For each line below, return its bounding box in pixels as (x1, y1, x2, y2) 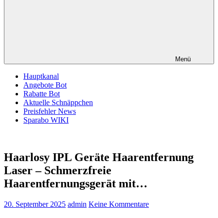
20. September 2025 (4, 200, 66, 208)
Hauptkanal (23, 72, 59, 80)
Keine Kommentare (89, 200, 149, 208)
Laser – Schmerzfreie (4, 163, 111, 177)
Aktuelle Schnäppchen (23, 98, 93, 107)
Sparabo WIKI (23, 116, 69, 124)
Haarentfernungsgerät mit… (4, 177, 147, 190)
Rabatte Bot (23, 90, 60, 98)
